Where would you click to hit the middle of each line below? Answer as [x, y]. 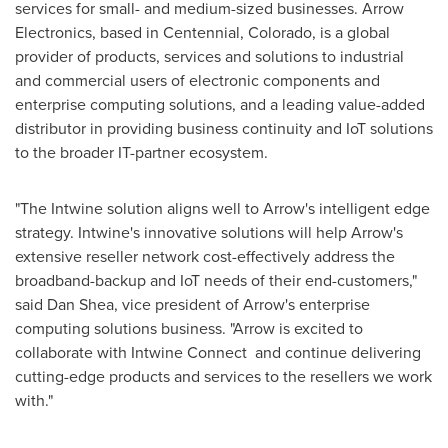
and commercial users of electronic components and [197, 80]
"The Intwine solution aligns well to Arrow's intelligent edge [222, 208]
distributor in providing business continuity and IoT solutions [224, 128]
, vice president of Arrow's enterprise [242, 304]
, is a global [351, 32]
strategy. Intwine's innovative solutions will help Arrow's [209, 232]
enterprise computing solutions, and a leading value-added [220, 104]
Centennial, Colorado [237, 32]
